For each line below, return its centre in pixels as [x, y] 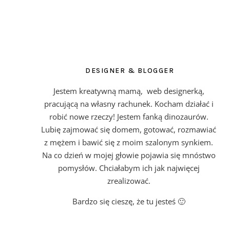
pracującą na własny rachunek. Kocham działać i [129, 103]
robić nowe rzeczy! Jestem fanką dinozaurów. [129, 116]
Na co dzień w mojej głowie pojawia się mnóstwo [129, 155]
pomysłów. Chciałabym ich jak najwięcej [129, 168]
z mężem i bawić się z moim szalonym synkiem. [129, 142]
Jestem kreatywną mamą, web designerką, [129, 91]
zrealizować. [129, 180]
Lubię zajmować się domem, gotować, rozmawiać [129, 129]
